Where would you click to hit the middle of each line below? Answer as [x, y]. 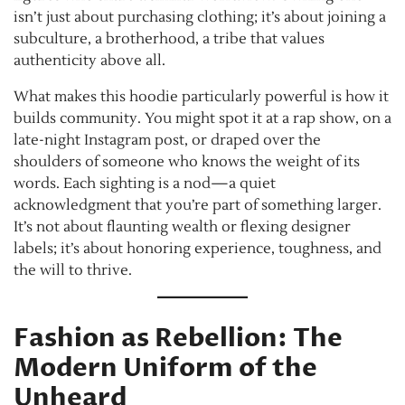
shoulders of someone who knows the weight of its [187, 161]
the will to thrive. [73, 270]
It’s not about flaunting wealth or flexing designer [182, 226]
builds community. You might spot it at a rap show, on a [202, 118]
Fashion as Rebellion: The [178, 338]
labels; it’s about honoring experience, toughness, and [198, 248]
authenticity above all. [89, 60]
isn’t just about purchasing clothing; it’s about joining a [200, 17]
